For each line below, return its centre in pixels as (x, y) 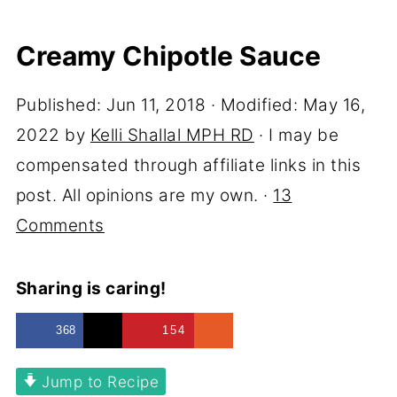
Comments (60, 226)
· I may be (296, 135)
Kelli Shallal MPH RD (172, 135)
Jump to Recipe (98, 381)
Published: (61, 105)
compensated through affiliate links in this (188, 165)
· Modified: (254, 105)
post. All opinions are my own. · (144, 195)
